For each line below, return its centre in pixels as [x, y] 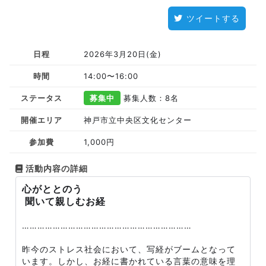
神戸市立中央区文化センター [137, 120]
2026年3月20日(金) [122, 54]
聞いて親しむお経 [64, 201]
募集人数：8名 [149, 98]
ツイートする [213, 18]
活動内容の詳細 [56, 168]
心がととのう [52, 189]
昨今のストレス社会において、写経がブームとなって [129, 249]
